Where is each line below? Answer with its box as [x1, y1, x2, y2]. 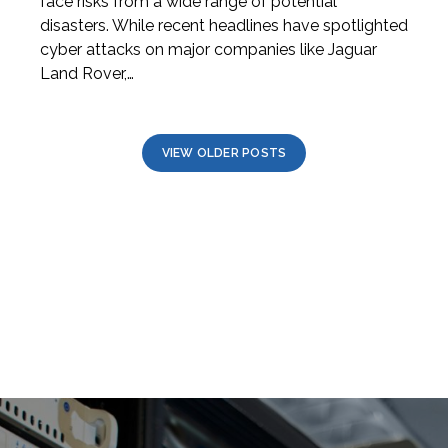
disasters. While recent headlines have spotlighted [39, 15, 408, 35]
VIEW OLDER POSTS [161, 145, 287, 160]
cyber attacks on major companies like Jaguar [39, 39, 377, 59]
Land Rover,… [39, 63, 134, 83]
